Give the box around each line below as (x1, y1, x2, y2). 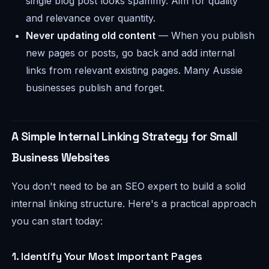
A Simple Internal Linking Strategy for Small (11, 129, 238, 145)
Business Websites (11, 150, 109, 166)
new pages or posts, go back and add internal (26, 47, 235, 59)
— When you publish (156, 29, 255, 42)
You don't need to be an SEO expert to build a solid (11, 180, 246, 193)
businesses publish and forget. (26, 82, 165, 94)
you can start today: (11, 215, 103, 228)
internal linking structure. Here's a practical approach (11, 198, 257, 210)
